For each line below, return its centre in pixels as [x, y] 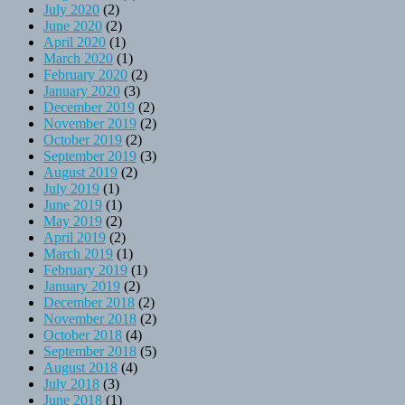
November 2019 [90, 123]
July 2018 [71, 383]
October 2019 [83, 139]
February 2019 [85, 269]
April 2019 [75, 237]
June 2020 [73, 25]
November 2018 [90, 318]
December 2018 [89, 302]
